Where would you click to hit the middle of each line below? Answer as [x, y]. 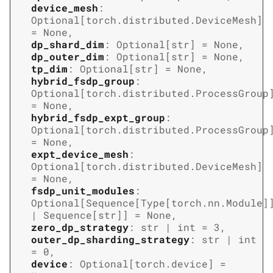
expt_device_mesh [80, 154]
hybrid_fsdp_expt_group [98, 117]
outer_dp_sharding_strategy [110, 239]
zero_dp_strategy [80, 227]
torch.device [171, 263]
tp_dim [49, 68]
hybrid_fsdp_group [83, 80]
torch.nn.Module [217, 202]
